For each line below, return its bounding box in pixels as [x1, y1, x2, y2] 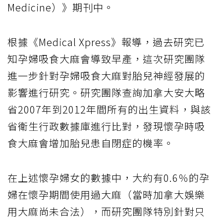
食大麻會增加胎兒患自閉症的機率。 [7, 136, 174, 151]
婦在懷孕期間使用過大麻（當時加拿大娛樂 [7, 187, 205, 202]
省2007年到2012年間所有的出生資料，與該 [7, 102, 211, 117]
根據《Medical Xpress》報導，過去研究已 [7, 35, 205, 50]
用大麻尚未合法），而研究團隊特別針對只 [7, 204, 205, 219]
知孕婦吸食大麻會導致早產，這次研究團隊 [7, 52, 205, 66]
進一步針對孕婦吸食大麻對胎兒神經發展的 [7, 68, 205, 83]
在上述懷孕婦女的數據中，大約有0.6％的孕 [7, 170, 210, 185]
